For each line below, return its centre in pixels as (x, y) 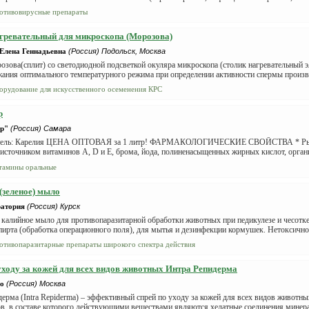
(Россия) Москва (36, 283)
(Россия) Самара (41, 128)
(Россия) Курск (53, 206)
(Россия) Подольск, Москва (117, 51)
